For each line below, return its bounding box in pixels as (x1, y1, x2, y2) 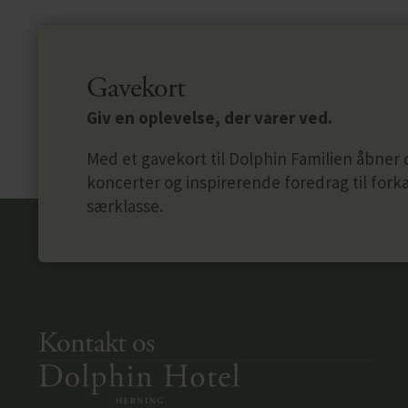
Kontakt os (38, 325, 155, 362)
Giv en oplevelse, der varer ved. (86, 106, 332, 128)
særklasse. (86, 194, 163, 217)
